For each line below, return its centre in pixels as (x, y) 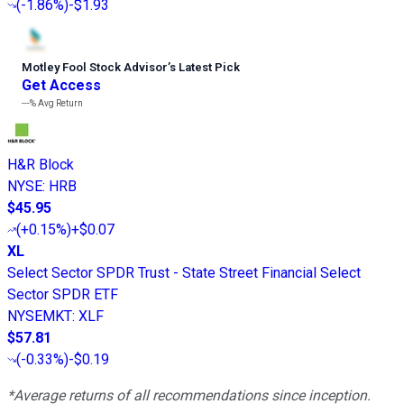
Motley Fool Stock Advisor (95, 68)
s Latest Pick (205, 68)
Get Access (61, 86)
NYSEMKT (40, 317)
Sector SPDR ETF (63, 295)
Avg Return (60, 104)
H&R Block (41, 165)
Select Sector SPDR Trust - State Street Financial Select (184, 273)
